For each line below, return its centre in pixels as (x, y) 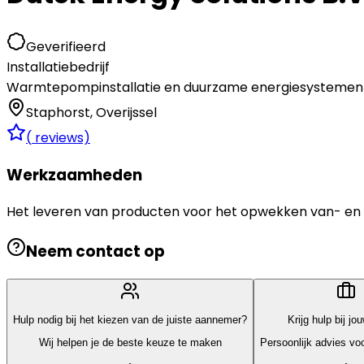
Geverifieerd (66, 46)
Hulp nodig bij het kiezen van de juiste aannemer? (130, 320)
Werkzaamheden (74, 175)
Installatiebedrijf (58, 67)
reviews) (61, 137)
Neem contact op (95, 252)
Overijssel (126, 112)
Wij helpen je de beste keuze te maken (130, 343)
